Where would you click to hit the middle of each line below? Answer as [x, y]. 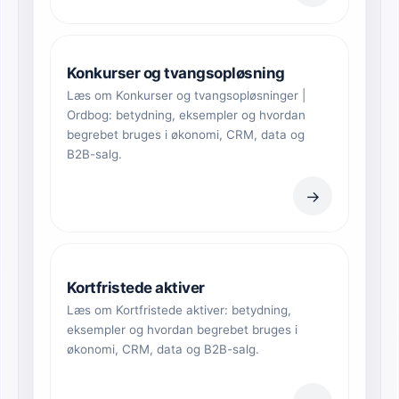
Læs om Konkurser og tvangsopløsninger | [186, 96]
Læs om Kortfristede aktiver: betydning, [179, 310]
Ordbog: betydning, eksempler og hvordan [186, 115]
